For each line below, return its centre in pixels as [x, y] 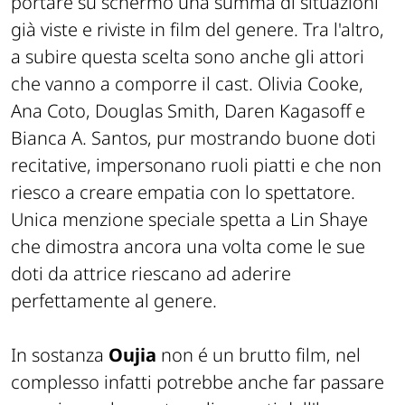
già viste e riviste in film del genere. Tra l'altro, [198, 29]
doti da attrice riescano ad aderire [151, 273]
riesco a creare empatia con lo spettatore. [183, 192]
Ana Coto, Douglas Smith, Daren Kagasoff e [188, 110]
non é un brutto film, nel [259, 354]
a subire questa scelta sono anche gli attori [188, 56]
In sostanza [60, 354]
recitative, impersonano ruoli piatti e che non [196, 165]
